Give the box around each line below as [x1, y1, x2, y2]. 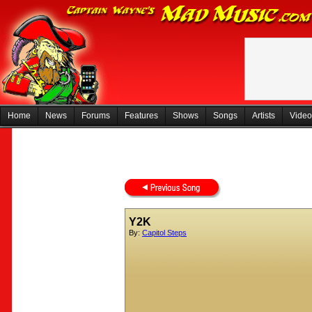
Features [125, 111, 158, 120]
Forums [81, 111, 110, 120]
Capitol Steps [142, 228, 187, 237]
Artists [252, 111, 275, 120]
